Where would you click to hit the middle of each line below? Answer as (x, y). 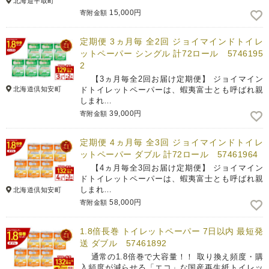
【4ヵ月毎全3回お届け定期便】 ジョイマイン (171, 168)
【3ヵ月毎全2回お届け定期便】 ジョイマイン (171, 79)
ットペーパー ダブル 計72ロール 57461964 (169, 155)
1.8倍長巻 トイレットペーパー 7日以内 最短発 (171, 231)
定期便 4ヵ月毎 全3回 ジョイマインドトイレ (171, 143)
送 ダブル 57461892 (123, 243)
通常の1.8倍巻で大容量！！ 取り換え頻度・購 (171, 257)
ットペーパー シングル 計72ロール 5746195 (171, 54)
